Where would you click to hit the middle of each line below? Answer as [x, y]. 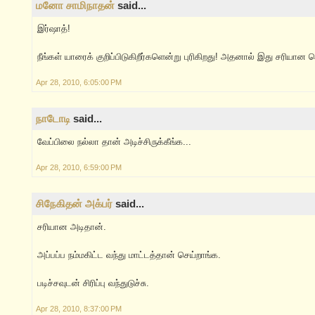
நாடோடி [53, 119]
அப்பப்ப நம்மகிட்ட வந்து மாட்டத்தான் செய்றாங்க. [129, 255]
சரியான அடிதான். [72, 227]
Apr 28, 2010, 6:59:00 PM [79, 168]
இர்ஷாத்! [54, 29]
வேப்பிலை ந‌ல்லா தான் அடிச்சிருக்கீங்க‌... [114, 142]
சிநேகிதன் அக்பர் [74, 204]
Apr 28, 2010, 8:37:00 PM [79, 309]
